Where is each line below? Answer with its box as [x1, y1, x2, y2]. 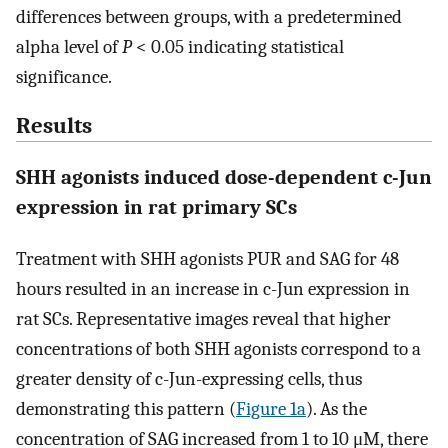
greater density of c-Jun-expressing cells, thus [16, 367, 362, 390]
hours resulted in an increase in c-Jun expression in [16, 277, 410, 300]
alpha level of [16, 36, 122, 59]
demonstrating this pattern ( [16, 397, 236, 420]
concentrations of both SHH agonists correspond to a [16, 337, 421, 360]
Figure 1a [236, 397, 306, 420]
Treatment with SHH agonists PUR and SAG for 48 [16, 247, 399, 270]
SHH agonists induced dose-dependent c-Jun [16, 165, 432, 190]
